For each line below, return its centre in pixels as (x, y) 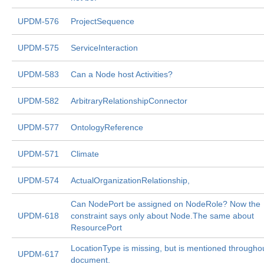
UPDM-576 (38, 21)
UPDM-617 (38, 254)
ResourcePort (96, 227)
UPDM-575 (38, 48)
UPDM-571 (38, 154)
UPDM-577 (38, 127)
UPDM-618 (38, 216)
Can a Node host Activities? (122, 74)
